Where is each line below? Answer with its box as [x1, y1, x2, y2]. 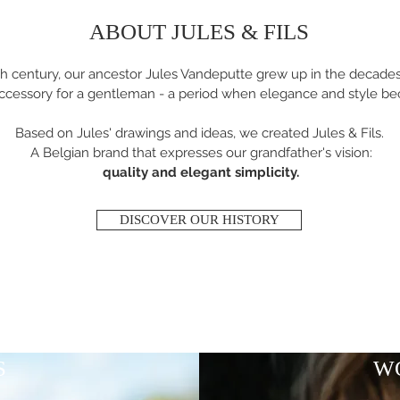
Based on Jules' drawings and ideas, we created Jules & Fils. [14, 125, 387, 142]
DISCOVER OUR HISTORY [119, 212, 279, 228]
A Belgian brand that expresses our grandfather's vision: [29, 145, 372, 162]
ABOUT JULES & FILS [89, 20, 309, 45]
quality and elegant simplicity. [103, 164, 299, 181]
